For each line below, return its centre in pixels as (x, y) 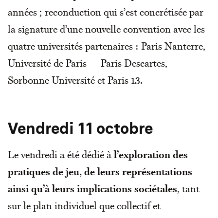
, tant (188, 188)
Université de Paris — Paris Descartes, (88, 63)
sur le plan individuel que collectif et (84, 205)
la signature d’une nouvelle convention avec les (106, 28)
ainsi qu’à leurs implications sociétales (92, 188)
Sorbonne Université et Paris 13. (75, 80)
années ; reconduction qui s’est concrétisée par (106, 11)
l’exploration (141, 154)
